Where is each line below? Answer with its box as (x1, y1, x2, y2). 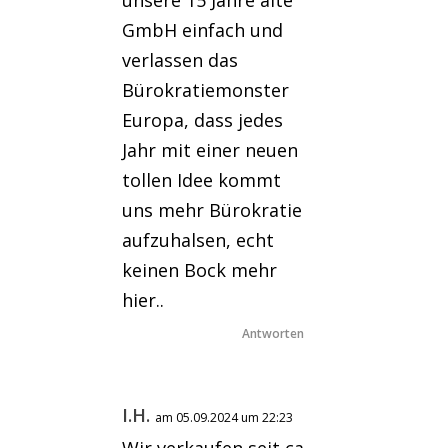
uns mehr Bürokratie (122, 198, 303, 223)
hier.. (122, 288, 165, 313)
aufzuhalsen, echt (122, 228, 275, 253)
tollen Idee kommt (122, 168, 282, 193)
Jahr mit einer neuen (122, 138, 299, 163)
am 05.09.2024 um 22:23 (155, 409, 294, 427)
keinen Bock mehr (122, 258, 278, 283)
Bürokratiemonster (122, 78, 290, 103)
